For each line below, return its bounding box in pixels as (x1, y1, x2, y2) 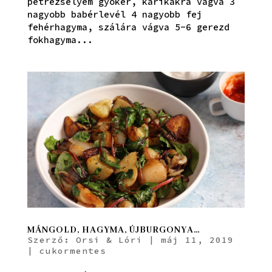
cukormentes (39, 245, 106, 256)
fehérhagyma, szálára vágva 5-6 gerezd (27, 21, 229, 33)
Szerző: (27, 234, 76, 245)
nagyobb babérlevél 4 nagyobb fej (27, 8, 202, 20)
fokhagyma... (27, 33, 93, 46)
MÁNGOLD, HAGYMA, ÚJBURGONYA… (27, 224, 200, 236)
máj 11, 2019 (160, 234, 234, 245)
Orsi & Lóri (75, 234, 143, 245)
